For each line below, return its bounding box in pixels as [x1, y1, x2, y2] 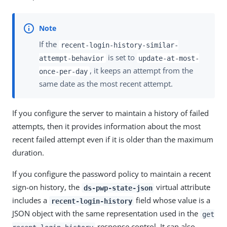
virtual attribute [154, 182, 211, 193]
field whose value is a [134, 195, 211, 206]
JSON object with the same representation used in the [12, 208, 200, 219]
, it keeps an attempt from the [89, 65, 193, 76]
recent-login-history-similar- [60, 41, 178, 49]
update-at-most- [138, 54, 200, 62]
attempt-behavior [39, 54, 104, 62]
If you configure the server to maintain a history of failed [12, 108, 209, 119]
